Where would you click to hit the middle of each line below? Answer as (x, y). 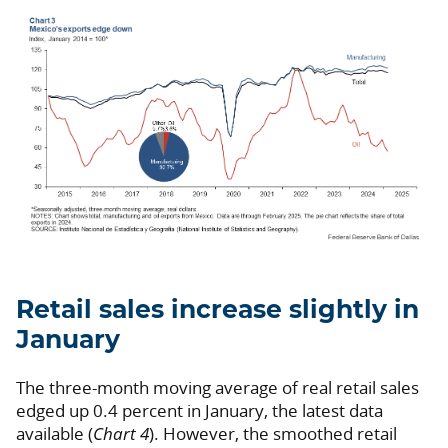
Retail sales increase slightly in (217, 310)
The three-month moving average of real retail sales (217, 387)
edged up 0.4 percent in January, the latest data (199, 410)
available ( (54, 433)
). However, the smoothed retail (273, 433)
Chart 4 (121, 433)
